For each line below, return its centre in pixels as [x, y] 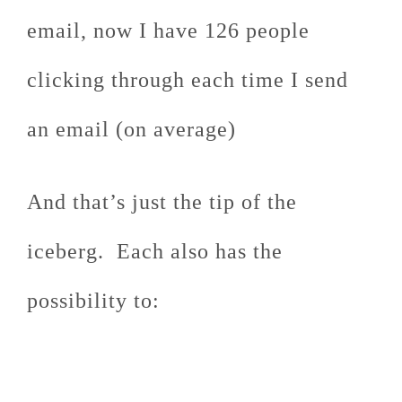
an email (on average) [131, 129]
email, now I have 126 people [168, 31]
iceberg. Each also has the [155, 251]
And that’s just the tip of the [162, 202]
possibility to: [93, 301]
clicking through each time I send [188, 80]
